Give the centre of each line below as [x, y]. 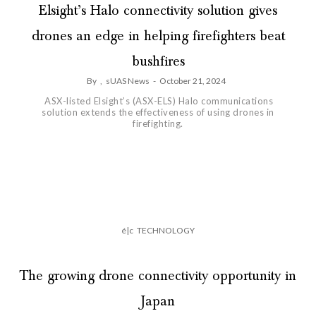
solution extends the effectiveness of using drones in [158, 113]
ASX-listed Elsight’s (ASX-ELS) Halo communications [158, 101]
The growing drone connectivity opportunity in [158, 276]
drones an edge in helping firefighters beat [158, 36]
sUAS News [128, 81]
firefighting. [158, 124]
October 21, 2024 [193, 81]
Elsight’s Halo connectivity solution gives [158, 11]
